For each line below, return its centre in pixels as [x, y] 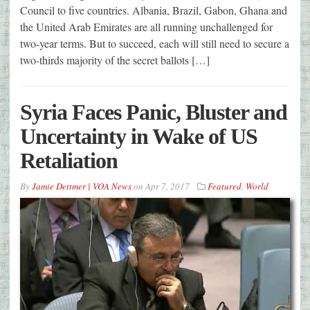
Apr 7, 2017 [167, 186]
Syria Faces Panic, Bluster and [154, 112]
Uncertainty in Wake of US [139, 137]
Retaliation [69, 161]
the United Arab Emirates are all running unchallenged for [146, 27]
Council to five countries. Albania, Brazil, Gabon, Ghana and [154, 10]
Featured [225, 186]
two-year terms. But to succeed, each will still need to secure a [155, 44]
